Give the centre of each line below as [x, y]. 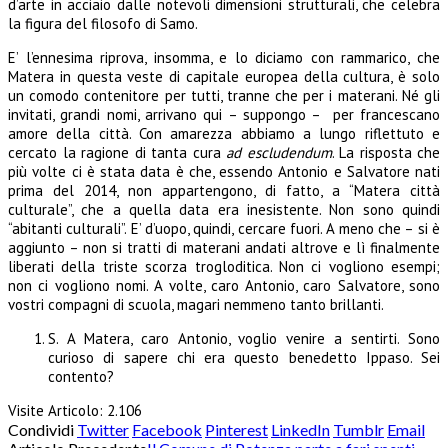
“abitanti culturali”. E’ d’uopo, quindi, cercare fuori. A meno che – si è [224, 228]
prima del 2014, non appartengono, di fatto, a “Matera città [224, 190]
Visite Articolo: [55, 410]
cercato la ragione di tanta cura [117, 152]
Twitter [103, 429]
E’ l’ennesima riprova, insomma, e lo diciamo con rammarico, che [224, 57]
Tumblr [358, 429]
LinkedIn [300, 429]
